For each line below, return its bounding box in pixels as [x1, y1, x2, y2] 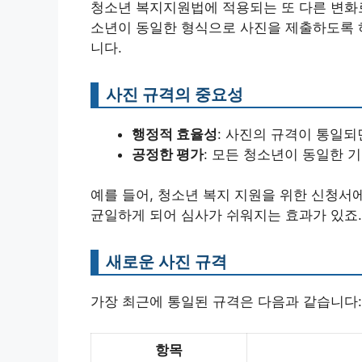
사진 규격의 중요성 [106, 83, 243, 104]
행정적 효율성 [132, 125, 217, 142]
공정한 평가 [132, 145, 204, 162]
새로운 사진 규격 [106, 251, 227, 272]
